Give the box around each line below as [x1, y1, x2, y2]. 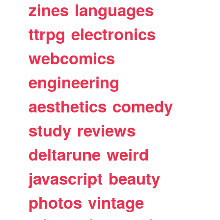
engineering [28, 70, 120, 93]
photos [28, 191, 82, 214]
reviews [77, 118, 136, 141]
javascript [28, 166, 103, 190]
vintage [88, 191, 144, 214]
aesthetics [28, 94, 107, 117]
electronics [71, 22, 156, 45]
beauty [109, 166, 161, 190]
